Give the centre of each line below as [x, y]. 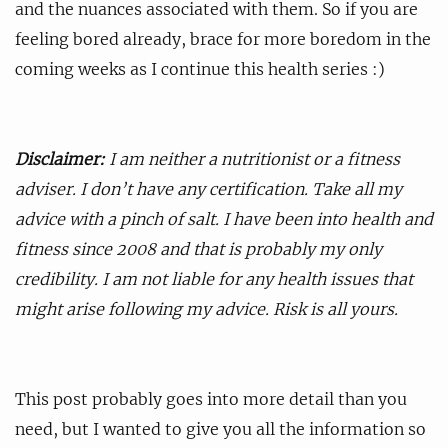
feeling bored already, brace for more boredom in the [223, 38]
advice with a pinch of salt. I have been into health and [224, 218]
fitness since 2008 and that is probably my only [198, 248]
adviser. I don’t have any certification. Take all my [208, 188]
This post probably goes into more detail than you [211, 398]
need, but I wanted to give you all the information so [220, 428]
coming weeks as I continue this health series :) [200, 68]
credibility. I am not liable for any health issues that [214, 278]
